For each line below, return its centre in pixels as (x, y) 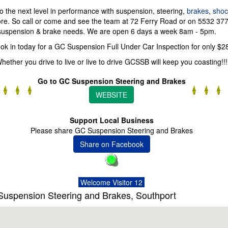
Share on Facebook (111, 144)
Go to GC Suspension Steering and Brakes (111, 81)
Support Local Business (111, 120)
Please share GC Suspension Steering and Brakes (111, 130)
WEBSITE (111, 95)
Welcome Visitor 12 (111, 182)
